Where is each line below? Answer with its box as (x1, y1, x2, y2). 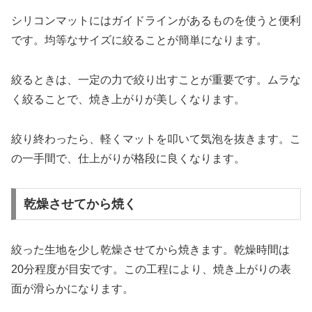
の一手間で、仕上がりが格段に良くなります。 (11, 152, 245, 164)
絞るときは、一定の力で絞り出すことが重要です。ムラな (11, 73, 301, 86)
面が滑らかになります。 (11, 283, 134, 295)
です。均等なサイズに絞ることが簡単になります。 (11, 33, 267, 46)
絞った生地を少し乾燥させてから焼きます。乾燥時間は (11, 244, 290, 256)
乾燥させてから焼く (23, 197, 136, 212)
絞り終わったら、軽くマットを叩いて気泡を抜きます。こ (11, 132, 301, 145)
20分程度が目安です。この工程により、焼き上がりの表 (11, 263, 291, 276)
